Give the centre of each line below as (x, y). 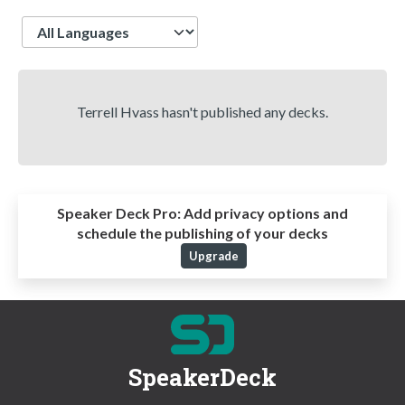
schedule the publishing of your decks (202, 233)
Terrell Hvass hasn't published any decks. (202, 112)
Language (53, 25)
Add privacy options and (264, 213)
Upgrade (213, 256)
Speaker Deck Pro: (119, 213)
